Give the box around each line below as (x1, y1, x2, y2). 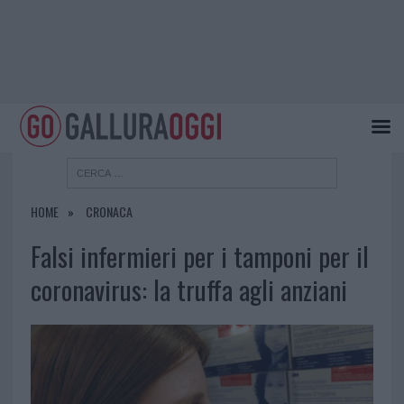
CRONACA (85, 202, 133, 222)
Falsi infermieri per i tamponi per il (30, 237, 369, 276)
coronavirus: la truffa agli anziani (30, 271, 347, 309)
